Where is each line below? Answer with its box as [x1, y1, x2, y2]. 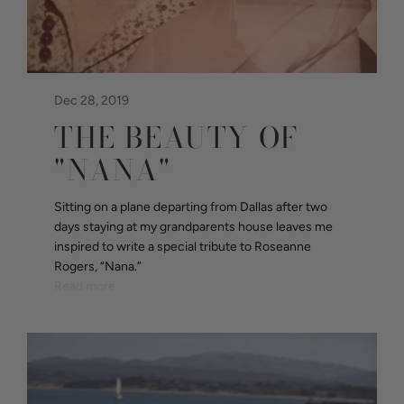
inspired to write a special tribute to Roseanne [54, 238, 311, 254]
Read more [54, 278, 115, 294]
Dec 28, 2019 [54, 92, 129, 108]
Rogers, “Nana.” [54, 258, 142, 274]
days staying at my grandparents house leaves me [54, 218, 333, 234]
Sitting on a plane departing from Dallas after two [54, 198, 327, 215]
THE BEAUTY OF [54, 115, 298, 160]
